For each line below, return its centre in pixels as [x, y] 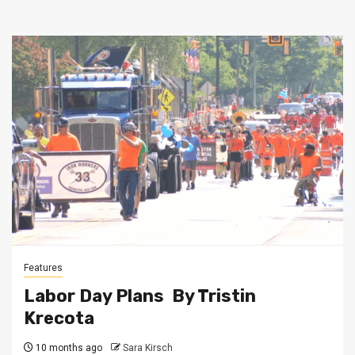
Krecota [61, 318]
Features [43, 268]
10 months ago [68, 348]
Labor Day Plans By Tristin [140, 296]
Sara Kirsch [148, 348]
